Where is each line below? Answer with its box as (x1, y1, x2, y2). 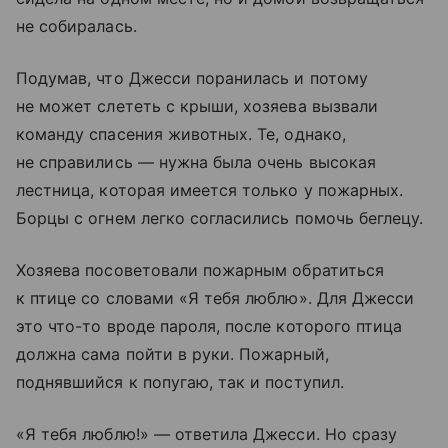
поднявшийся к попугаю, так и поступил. (16, 372, 344, 392)
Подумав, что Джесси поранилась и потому (16, 68, 368, 88)
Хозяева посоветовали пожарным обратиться (16, 260, 384, 280)
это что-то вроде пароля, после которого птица (16, 316, 403, 336)
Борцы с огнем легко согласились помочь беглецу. (16, 208, 424, 228)
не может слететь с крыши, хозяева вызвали (16, 96, 378, 116)
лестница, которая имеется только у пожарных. (16, 180, 404, 200)
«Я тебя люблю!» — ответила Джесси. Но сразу (16, 424, 398, 444)
